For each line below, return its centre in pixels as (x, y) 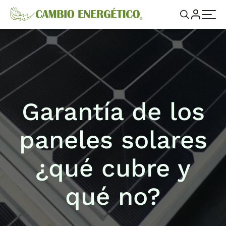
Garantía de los (113, 112)
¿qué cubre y (113, 168)
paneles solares (113, 140)
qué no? (113, 196)
